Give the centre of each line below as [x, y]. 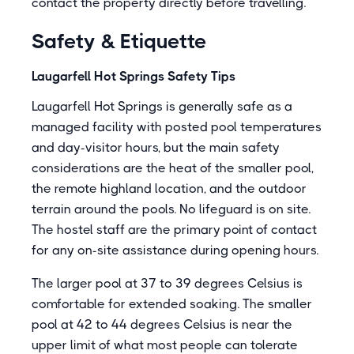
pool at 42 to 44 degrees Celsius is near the [162, 324]
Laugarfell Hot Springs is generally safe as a [162, 106]
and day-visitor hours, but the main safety [156, 147]
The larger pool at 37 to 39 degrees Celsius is [167, 283]
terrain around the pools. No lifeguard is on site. [171, 209]
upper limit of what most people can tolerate [165, 345]
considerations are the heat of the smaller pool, [173, 168]
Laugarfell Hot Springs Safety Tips [134, 76]
